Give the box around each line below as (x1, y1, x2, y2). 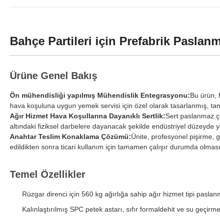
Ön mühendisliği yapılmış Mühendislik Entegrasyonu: (10, 91, 190, 100)
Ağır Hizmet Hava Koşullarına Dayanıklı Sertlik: (10, 112, 165, 120)
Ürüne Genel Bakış (10, 70, 97, 82)
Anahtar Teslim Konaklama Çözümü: (10, 133, 131, 141)
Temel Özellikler (10, 169, 85, 180)
